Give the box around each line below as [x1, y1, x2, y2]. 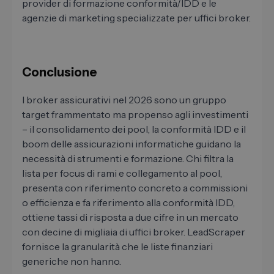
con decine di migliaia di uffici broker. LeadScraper [22, 226, 245, 239]
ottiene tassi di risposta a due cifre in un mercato [22, 211, 239, 224]
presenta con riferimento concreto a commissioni [22, 182, 248, 194]
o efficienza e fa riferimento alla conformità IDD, [22, 196, 235, 209]
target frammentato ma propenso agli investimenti [22, 108, 248, 121]
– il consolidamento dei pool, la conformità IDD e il [22, 123, 246, 136]
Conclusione [22, 65, 97, 80]
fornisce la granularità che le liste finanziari [22, 240, 213, 253]
